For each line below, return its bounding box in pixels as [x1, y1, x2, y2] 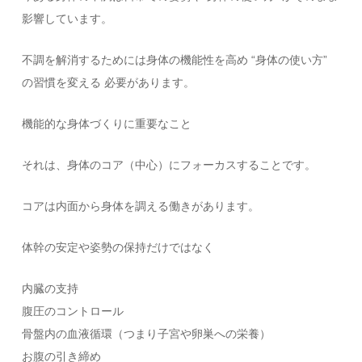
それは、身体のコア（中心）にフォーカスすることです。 [22, 158, 317, 171]
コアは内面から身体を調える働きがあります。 [22, 199, 260, 213]
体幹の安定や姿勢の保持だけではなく [22, 240, 215, 254]
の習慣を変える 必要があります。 [22, 75, 196, 89]
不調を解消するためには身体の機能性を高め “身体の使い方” [22, 53, 328, 66]
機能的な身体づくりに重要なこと [22, 116, 192, 130]
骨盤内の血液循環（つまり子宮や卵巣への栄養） [22, 326, 271, 340]
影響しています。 [22, 11, 113, 25]
